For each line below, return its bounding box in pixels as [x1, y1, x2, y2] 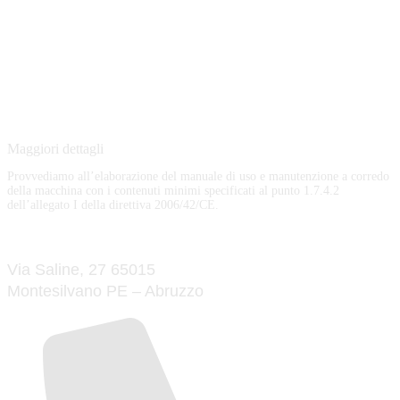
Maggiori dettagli [7, 141, 104, 157]
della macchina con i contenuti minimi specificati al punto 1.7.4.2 [7, 184, 339, 198]
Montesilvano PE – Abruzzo [7, 282, 204, 301]
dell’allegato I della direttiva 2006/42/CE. [7, 198, 219, 212]
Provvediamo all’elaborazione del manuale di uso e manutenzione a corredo [7, 170, 389, 184]
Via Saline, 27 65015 [7, 261, 155, 279]
